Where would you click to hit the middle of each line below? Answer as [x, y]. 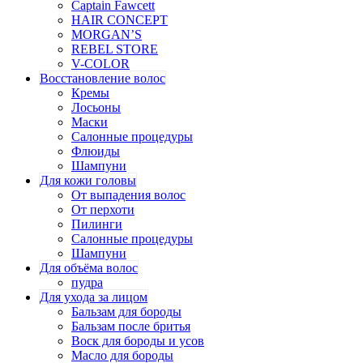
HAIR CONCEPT [120, 19]
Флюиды [96, 151]
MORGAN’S [107, 34]
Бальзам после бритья [131, 326]
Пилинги [97, 224]
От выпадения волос [128, 194]
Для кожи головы [88, 180]
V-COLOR [100, 63]
